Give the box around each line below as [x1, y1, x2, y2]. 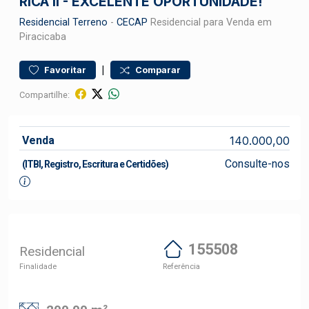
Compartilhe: [19, 89, 70, 100]
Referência [163, 261, 200, 271]
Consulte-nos [224, 157, 290, 170]
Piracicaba [19, 31, 66, 43]
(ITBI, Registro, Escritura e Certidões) [22, 159, 168, 170]
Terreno [72, 17, 108, 28]
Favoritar [44, 65, 86, 75]
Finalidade [19, 261, 57, 271]
